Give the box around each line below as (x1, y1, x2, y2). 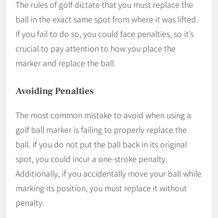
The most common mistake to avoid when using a (16, 109, 191, 121)
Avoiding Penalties (16, 85, 94, 97)
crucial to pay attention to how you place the (16, 42, 176, 54)
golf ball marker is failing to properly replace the (16, 123, 187, 135)
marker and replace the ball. (16, 56, 116, 69)
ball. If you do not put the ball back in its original (16, 138, 187, 150)
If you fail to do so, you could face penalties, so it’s (16, 27, 194, 39)
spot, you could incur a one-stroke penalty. (16, 152, 167, 164)
